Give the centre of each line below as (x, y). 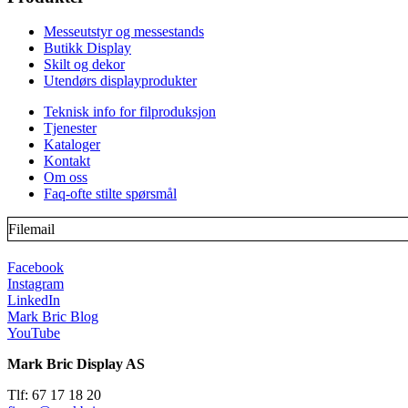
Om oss (66, 178)
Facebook (36, 267)
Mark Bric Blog (53, 316)
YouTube (34, 332)
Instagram (36, 283)
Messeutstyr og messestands (124, 32)
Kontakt (67, 161)
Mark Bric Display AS (76, 363)
